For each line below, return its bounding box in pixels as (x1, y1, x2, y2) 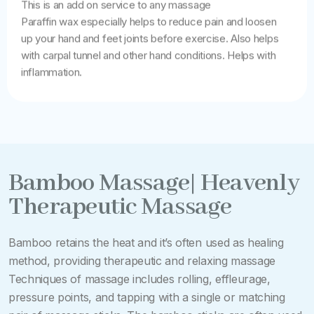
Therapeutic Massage (8, 191, 232, 223)
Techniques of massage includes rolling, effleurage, (8, 272, 271, 286)
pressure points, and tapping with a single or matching (8, 290, 285, 304)
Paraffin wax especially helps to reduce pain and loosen (21, 15, 277, 28)
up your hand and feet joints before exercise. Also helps (21, 32, 279, 45)
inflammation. (21, 65, 83, 78)
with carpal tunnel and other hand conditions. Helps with (21, 48, 276, 62)
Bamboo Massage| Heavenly (8, 168, 299, 199)
